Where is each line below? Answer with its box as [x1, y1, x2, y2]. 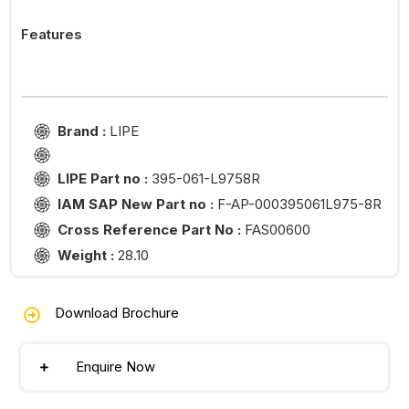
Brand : [58, 122, 110, 141]
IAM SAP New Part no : [58, 195, 217, 214]
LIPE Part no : [58, 170, 152, 188]
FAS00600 [245, 221, 310, 239]
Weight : [58, 246, 118, 265]
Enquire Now [76, 358, 155, 376]
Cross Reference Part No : [58, 221, 245, 239]
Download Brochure [55, 303, 179, 321]
